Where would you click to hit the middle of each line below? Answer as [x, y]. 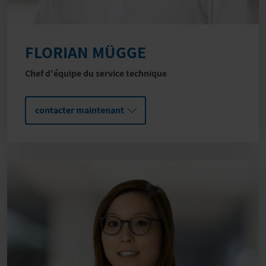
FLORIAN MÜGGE [85, 52]
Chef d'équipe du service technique [96, 74]
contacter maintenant [80, 110]
